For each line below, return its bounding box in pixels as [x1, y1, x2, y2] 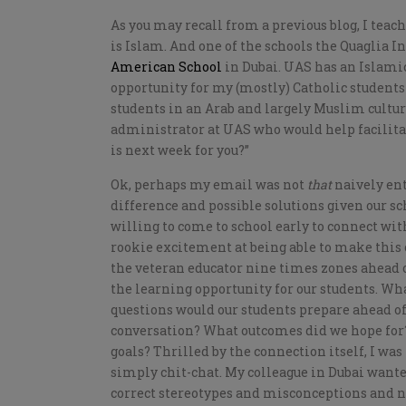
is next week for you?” [111, 141, 249, 159]
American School [111, 58, 222, 76]
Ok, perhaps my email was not [111, 176, 307, 194]
